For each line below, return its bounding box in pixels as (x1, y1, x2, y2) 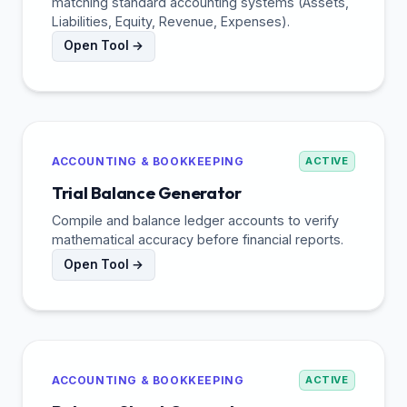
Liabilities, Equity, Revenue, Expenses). (52, 13, 290, 29)
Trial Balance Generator (52, 183, 242, 204)
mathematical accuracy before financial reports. (52, 232, 343, 248)
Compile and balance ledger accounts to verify (52, 213, 339, 229)
